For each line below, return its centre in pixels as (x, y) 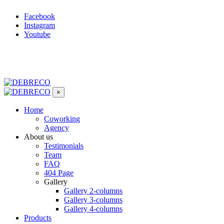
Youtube (37, 34)
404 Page (59, 172)
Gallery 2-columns (93, 190)
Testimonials (64, 145)
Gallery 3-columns (93, 199)
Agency (56, 127)
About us (38, 136)
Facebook (39, 16)
